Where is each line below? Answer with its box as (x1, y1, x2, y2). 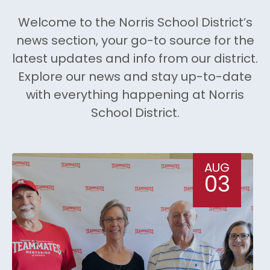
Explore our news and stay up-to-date (18, 71, 252, 84)
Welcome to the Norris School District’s (17, 17, 253, 30)
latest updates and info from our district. (12, 53, 258, 66)
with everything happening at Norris (26, 89, 244, 102)
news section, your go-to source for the (16, 35, 254, 48)
